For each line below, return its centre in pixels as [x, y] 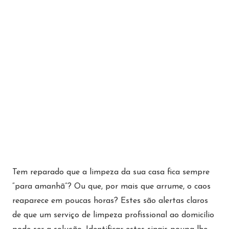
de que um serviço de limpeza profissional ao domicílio [113, 215]
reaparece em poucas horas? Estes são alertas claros [110, 201]
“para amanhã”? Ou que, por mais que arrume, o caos [111, 187]
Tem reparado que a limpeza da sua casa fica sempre [111, 173]
